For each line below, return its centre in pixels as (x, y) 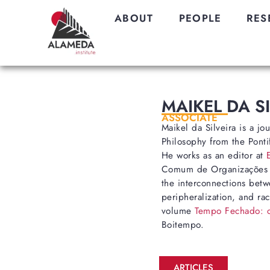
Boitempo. (183, 225)
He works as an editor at (214, 156)
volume (178, 211)
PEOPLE (200, 18)
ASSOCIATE (189, 118)
